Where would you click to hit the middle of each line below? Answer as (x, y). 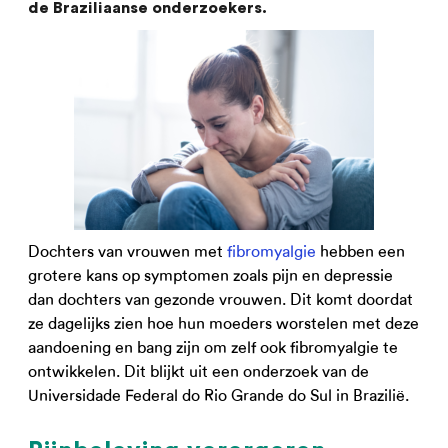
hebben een (360, 251)
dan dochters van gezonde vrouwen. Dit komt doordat (220, 299)
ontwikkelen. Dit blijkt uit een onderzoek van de (198, 371)
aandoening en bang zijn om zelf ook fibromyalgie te (213, 347)
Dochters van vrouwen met (127, 251)
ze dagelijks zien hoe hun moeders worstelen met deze (223, 323)
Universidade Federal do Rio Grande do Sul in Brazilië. (218, 395)
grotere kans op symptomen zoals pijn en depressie (210, 275)
